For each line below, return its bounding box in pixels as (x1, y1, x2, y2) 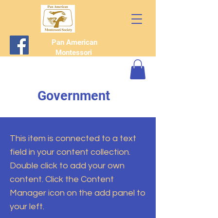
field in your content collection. (10, 147, 130, 157)
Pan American (52, 38, 97, 47)
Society (62, 58, 87, 67)
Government (37, 88, 110, 104)
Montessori (55, 48, 94, 57)
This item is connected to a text (10, 133, 136, 143)
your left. (10, 201, 44, 211)
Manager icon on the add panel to (10, 188, 145, 198)
